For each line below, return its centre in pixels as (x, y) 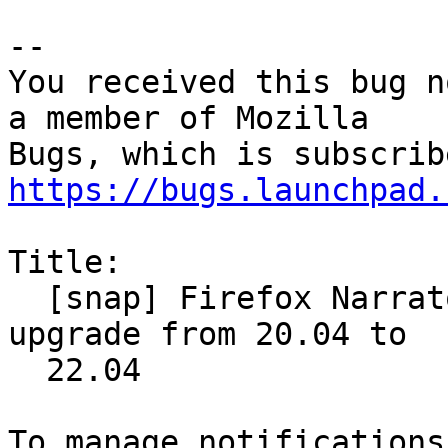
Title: (65, 262)
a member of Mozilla (188, 118)
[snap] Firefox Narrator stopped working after (27, 298)
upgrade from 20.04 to (207, 334)
